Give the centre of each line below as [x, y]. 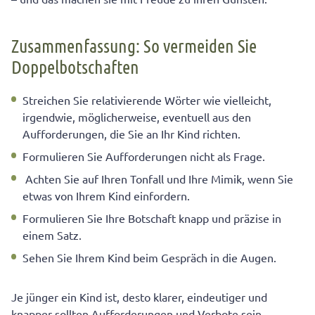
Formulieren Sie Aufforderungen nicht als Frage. [144, 156]
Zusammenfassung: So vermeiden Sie [134, 46]
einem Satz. [52, 235]
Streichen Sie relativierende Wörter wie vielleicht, [147, 100]
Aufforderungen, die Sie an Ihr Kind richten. [131, 134]
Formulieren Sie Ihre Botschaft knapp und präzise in [152, 218]
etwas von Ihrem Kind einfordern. [106, 196]
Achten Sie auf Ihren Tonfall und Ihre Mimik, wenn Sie [158, 179]
